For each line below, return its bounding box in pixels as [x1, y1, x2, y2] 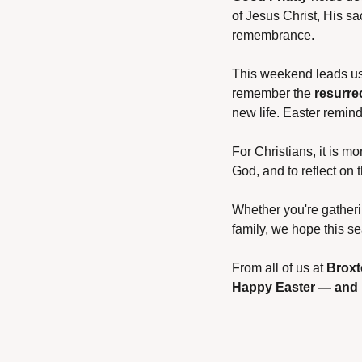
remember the [232, 86, 314, 101]
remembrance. [232, 28, 314, 43]
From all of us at [232, 261, 326, 276]
